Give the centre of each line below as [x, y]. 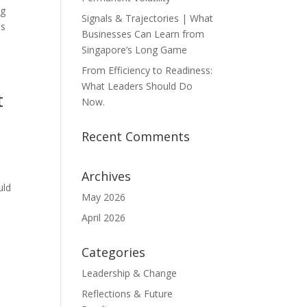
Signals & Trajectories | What [148, 18]
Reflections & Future [127, 294]
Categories [114, 252]
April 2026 [104, 218]
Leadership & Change [130, 273]
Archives [107, 176]
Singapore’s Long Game [135, 50]
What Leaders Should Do [137, 86]
